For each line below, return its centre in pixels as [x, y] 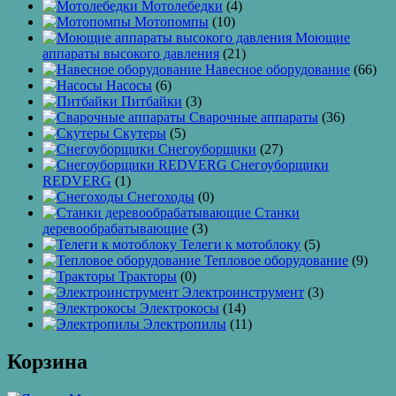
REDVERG [77, 181]
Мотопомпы [171, 22]
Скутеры [140, 133]
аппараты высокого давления [131, 54]
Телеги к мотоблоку [240, 245]
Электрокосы [179, 308]
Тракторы [148, 277]
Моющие [323, 38]
